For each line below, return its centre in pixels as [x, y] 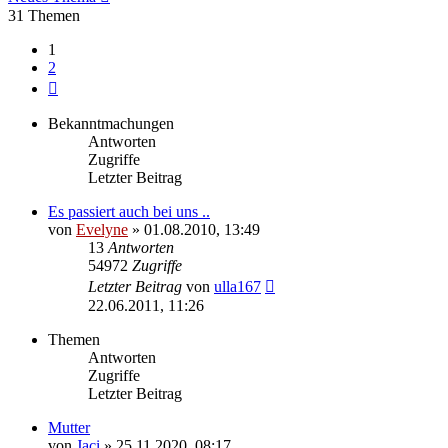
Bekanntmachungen [111, 123]
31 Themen [44, 15]
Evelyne [102, 229]
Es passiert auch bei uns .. [129, 211]
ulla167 [237, 286]
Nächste [82, 84]
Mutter [69, 427]
